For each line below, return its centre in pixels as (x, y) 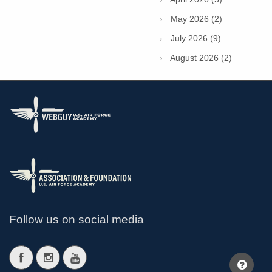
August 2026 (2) (201, 57)
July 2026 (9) (196, 38)
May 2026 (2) (196, 19)
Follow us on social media (76, 220)
